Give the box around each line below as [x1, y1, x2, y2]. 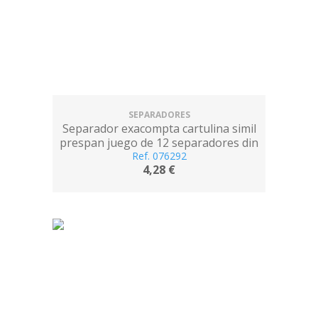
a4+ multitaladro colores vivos [79, 149, 239, 165]
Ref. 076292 [131, 149, 187, 163]
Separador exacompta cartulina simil [62, 121, 256, 136]
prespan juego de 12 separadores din [60, 135, 258, 150]
